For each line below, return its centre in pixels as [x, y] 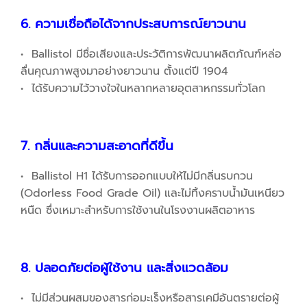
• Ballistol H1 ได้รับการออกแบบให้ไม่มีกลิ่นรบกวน [137, 176]
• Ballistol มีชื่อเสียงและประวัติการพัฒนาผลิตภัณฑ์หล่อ [151, 54]
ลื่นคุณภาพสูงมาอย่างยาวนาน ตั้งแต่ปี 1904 [124, 72]
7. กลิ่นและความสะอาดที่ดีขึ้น [97, 146]
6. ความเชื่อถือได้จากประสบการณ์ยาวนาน [133, 24]
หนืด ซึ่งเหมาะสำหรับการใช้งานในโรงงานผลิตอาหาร [138, 211]
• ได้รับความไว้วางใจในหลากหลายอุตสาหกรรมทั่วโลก [143, 89]
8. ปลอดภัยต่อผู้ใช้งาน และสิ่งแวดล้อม [124, 268]
